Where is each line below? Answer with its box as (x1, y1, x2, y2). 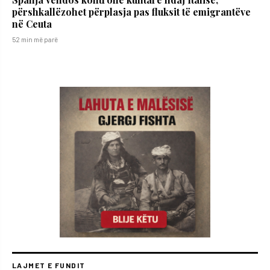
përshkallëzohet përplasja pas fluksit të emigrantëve (12, 5, 251, 19)
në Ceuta (12, 17, 52, 31)
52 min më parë (12, 35, 58, 44)
